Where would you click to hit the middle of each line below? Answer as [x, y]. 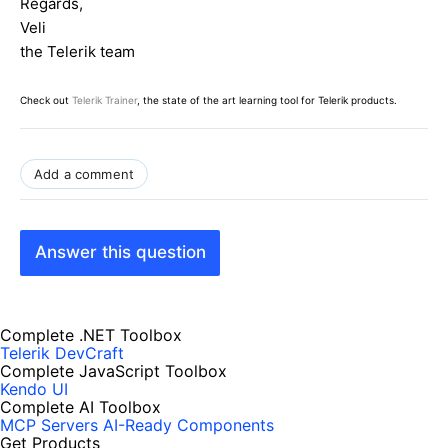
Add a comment [84, 173]
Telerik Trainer [104, 99]
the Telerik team [77, 51]
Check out [46, 99]
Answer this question [120, 252]
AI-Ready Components [188, 425]
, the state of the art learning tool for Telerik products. [267, 99]
